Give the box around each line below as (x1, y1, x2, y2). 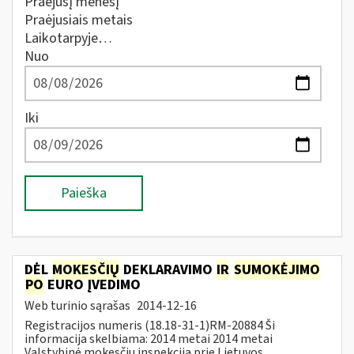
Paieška (61, 183, 107, 203)
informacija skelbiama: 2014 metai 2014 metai (24, 330, 273, 348)
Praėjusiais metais (24, 10, 133, 30)
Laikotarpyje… (24, 28, 112, 48)
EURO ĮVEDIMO (44, 274, 141, 295)
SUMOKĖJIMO (234, 259, 320, 280)
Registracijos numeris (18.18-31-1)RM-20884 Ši (24, 316, 275, 334)
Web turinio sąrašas (24, 296, 133, 314)
